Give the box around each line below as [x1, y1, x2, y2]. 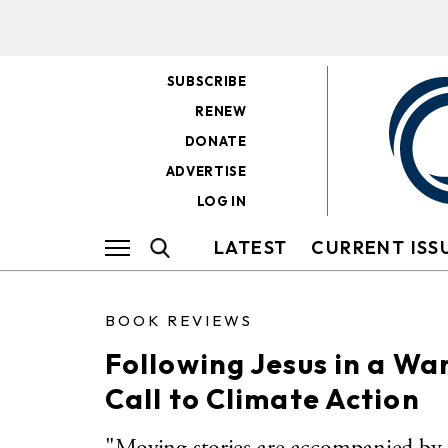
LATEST [214, 236, 288, 259]
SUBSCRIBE [166, 73, 247, 89]
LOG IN [196, 193, 247, 209]
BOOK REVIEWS [105, 311, 253, 330]
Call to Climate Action [105, 381, 420, 416]
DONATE [184, 133, 247, 149]
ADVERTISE [165, 163, 247, 179]
